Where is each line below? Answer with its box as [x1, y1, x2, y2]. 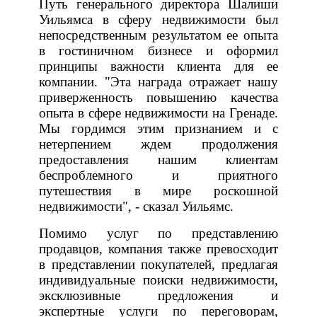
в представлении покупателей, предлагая [38, 256, 279, 272]
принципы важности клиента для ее [38, 58, 279, 74]
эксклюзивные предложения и [38, 287, 279, 303]
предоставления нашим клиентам [38, 151, 279, 167]
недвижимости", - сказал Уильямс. [38, 198, 234, 214]
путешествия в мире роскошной [38, 183, 279, 198]
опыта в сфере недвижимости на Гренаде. [38, 105, 279, 120]
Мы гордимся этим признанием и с [38, 120, 279, 136]
